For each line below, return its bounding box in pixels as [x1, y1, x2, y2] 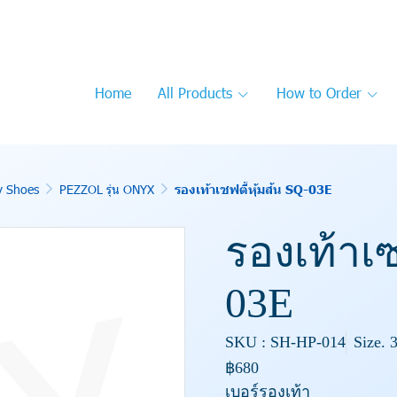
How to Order [276, 83, 362, 102]
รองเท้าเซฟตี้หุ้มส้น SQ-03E [175, 181, 332, 197]
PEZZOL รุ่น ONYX [59, 181, 154, 198]
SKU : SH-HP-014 [225, 332, 346, 351]
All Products [158, 83, 232, 102]
